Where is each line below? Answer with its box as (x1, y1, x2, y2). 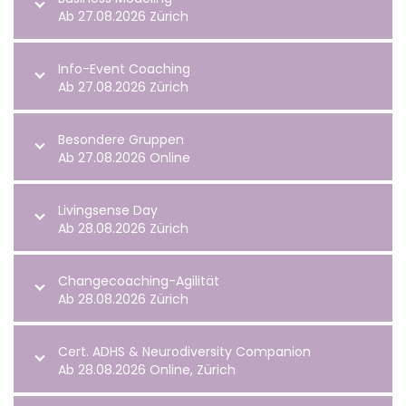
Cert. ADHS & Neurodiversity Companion (58, 342, 311, 361)
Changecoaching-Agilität (58, 271, 219, 290)
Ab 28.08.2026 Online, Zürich (58, 360, 236, 379)
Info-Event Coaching (58, 59, 190, 78)
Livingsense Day (58, 200, 158, 219)
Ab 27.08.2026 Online (58, 148, 190, 167)
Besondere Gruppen (58, 130, 184, 149)
